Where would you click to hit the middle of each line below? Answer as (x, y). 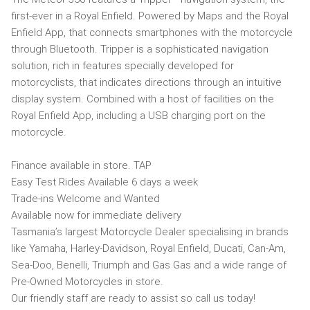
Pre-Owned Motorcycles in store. (87, 281)
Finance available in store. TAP (81, 165)
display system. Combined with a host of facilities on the (143, 99)
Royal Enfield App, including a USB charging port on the (138, 115)
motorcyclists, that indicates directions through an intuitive (146, 82)
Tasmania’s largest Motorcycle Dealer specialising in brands (150, 231)
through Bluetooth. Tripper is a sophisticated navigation (140, 49)
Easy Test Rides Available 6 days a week (106, 182)
